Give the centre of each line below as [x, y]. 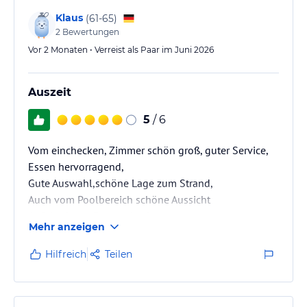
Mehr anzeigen [67, 227]
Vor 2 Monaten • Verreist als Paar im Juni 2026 [121, 50]
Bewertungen [90, 32]
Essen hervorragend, [76, 167]
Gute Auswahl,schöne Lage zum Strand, [121, 183]
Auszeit [50, 92]
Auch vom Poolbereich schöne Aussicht [119, 199]
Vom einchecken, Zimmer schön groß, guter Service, [148, 150]
